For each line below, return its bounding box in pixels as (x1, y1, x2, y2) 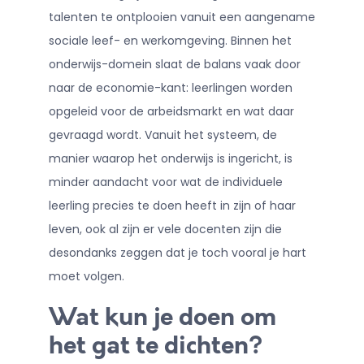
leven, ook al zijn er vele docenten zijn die (48, 221, 282, 238)
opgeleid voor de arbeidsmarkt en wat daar (48, 103, 294, 120)
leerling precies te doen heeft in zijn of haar (48, 197, 296, 214)
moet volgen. (48, 268, 124, 285)
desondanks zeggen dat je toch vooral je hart (48, 245, 306, 262)
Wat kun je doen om (48, 305, 276, 333)
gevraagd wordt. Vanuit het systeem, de (48, 127, 277, 144)
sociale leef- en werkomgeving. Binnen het (48, 32, 292, 50)
